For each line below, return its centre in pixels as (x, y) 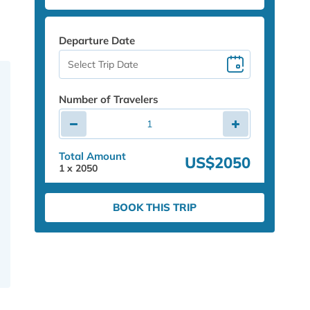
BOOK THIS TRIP (155, 207)
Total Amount (93, 156)
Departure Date (97, 40)
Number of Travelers (109, 99)
